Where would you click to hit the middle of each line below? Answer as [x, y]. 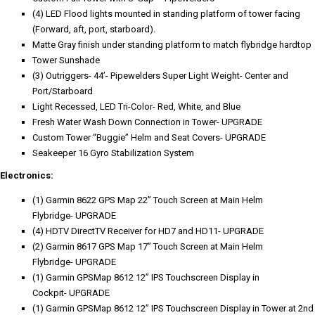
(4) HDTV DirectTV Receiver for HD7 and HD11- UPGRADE [148, 231]
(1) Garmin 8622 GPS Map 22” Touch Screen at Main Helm [148, 200]
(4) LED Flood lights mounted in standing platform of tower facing [166, 13]
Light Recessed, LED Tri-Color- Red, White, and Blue [136, 106]
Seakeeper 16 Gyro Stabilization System [113, 153]
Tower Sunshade [66, 60]
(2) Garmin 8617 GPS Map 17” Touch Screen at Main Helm [148, 246]
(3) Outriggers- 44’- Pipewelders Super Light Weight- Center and [160, 75]
